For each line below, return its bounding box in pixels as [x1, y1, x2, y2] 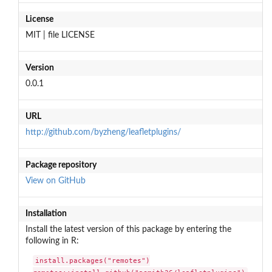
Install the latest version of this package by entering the [25, 225, 231, 234]
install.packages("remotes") [35, 256, 151, 265]
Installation [25, 209, 67, 218]
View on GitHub [25, 176, 86, 185]
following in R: [25, 236, 79, 245]
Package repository [25, 160, 97, 169]
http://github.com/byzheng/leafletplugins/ [25, 127, 181, 137]
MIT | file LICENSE [25, 30, 95, 39]
